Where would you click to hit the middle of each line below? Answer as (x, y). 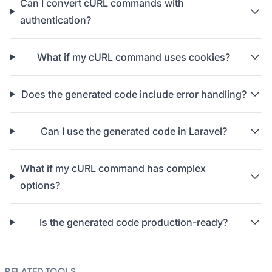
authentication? (55, 20)
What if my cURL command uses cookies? (134, 57)
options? (40, 185)
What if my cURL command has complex (113, 168)
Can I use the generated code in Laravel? (134, 131)
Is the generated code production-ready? (134, 222)
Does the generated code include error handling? (134, 94)
